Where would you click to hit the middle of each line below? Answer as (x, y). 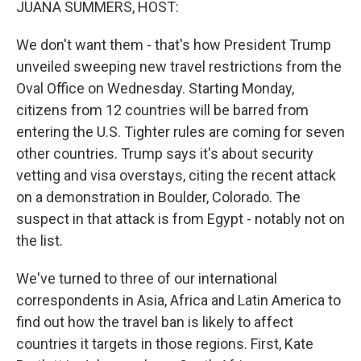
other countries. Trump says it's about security (165, 154)
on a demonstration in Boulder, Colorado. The (158, 197)
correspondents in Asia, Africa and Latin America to (178, 300)
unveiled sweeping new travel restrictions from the (179, 66)
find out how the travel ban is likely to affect (155, 322)
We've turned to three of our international (147, 278)
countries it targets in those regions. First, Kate (165, 344)
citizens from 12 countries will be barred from (162, 110)
